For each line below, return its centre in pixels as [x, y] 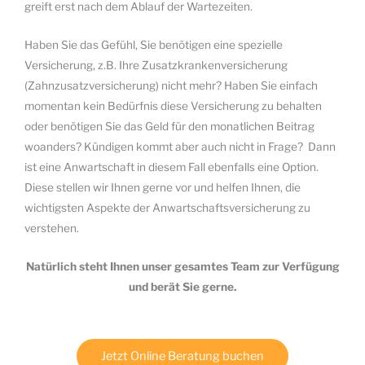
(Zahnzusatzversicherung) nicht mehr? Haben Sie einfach [171, 85]
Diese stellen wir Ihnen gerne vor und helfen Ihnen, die [163, 187]
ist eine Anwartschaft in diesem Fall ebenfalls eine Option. [172, 167]
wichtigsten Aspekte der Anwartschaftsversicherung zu [167, 207]
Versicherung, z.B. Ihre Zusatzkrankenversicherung [156, 65]
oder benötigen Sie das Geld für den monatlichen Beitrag [169, 126]
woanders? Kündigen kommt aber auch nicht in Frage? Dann [180, 146]
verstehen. [52, 228]
